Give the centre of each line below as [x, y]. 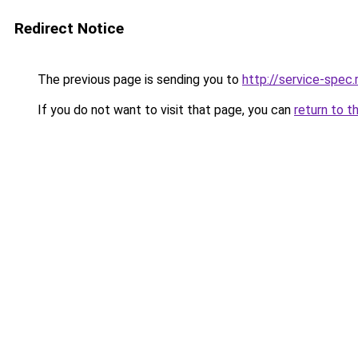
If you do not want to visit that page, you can [164, 110]
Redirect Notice [69, 28]
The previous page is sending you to [138, 80]
